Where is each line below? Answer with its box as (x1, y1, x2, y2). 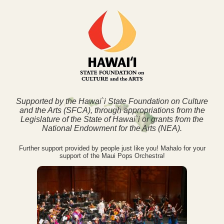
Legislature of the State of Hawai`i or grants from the (20, 115, 203, 124)
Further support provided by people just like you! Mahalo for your (18, 144, 205, 152)
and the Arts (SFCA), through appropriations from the (19, 106, 205, 115)
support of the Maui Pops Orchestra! (59, 152, 165, 160)
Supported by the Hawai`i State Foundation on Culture (16, 97, 208, 106)
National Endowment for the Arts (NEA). (42, 124, 182, 133)
